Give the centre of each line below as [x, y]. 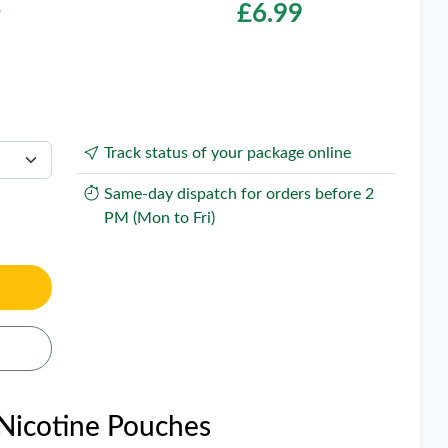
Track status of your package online [227, 153]
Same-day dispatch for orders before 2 [238, 194]
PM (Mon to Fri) [159, 218]
